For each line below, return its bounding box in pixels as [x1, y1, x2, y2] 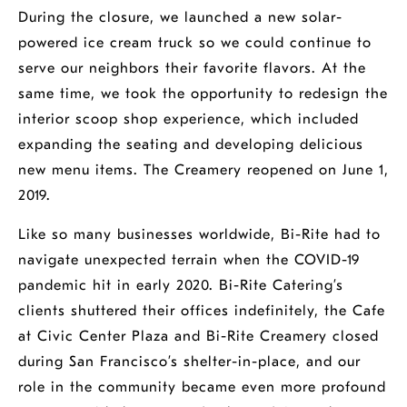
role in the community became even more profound [18, 379, 386, 395]
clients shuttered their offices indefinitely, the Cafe [18, 303, 385, 319]
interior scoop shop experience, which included [18, 111, 359, 127]
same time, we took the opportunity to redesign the [18, 85, 388, 102]
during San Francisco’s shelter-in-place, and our [18, 353, 361, 370]
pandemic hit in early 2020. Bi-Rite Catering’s [18, 277, 343, 293]
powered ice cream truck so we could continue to [18, 35, 372, 51]
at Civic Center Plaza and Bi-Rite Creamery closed [18, 328, 379, 344]
